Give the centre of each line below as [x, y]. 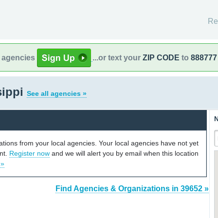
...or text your [118, 57]
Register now [29, 153]
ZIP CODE [161, 57]
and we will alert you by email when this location [124, 153]
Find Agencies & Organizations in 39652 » [132, 189]
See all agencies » [57, 93]
